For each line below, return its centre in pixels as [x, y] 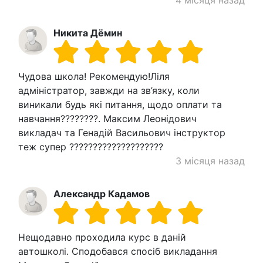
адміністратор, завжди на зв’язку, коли [109, 90]
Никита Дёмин [88, 33]
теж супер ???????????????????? [91, 146]
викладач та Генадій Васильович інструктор [122, 132]
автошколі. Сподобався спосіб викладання [118, 251]
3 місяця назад [210, 161]
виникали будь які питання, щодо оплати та [120, 104]
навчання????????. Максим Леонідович [107, 118]
